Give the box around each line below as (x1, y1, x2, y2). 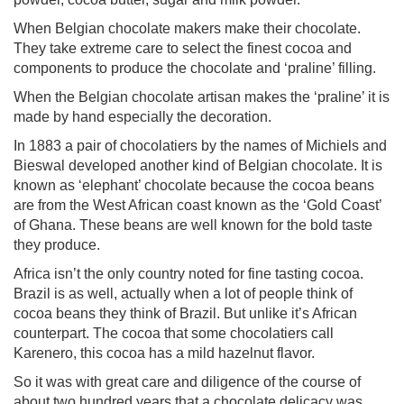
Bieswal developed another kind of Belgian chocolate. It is (14, 158, 382, 173)
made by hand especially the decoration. (14, 109, 271, 124)
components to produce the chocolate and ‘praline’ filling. (14, 60, 376, 76)
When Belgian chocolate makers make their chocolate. (14, 21, 361, 36)
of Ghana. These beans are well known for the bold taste (14, 217, 372, 233)
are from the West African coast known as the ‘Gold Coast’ (14, 197, 381, 213)
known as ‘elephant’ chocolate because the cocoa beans (14, 178, 374, 193)
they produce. (14, 237, 100, 252)
